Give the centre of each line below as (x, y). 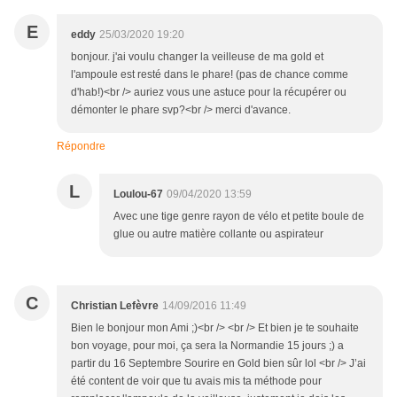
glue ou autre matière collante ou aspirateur (218, 234)
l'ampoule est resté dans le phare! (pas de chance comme (210, 75)
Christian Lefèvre (115, 306)
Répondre (81, 147)
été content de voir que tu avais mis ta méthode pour (196, 381)
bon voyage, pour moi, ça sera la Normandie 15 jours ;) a (207, 346)
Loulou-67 (138, 195)
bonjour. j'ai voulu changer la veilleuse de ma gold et (197, 57)
